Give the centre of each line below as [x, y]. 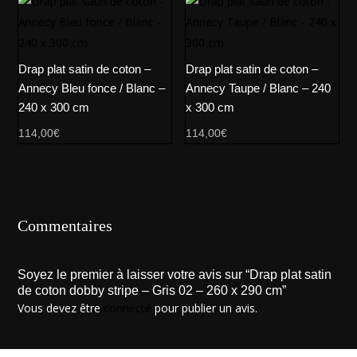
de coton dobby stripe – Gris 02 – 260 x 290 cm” [152, 291]
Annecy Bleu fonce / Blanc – [92, 88]
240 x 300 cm [54, 107]
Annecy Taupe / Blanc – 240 [259, 88]
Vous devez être [61, 308]
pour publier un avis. [205, 308]
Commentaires [65, 226]
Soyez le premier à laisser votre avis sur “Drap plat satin [175, 275]
